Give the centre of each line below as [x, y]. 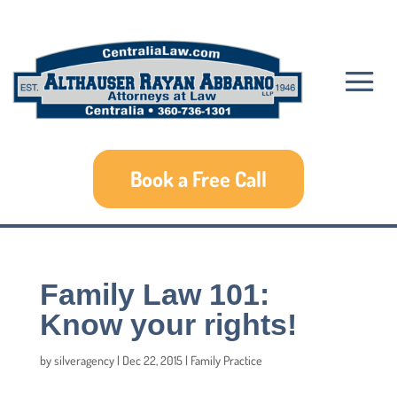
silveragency [84, 360]
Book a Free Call [198, 178]
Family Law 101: [154, 294]
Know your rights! [168, 324]
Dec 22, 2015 [152, 360]
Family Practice [226, 360]
